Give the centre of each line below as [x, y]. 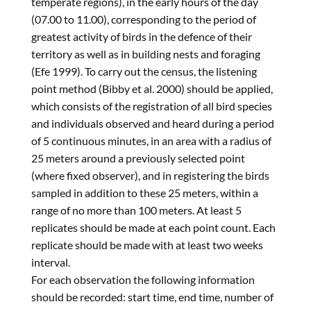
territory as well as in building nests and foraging [145, 54]
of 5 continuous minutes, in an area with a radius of [151, 141]
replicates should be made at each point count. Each [153, 228]
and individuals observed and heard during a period [152, 124]
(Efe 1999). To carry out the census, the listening [144, 72]
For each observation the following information [143, 280]
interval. [50, 262]
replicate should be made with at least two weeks [147, 245]
